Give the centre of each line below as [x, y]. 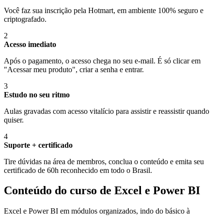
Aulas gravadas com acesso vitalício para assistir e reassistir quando [107, 111]
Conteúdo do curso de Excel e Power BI [102, 191]
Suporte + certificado [38, 145]
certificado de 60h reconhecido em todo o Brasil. [78, 170]
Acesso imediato [30, 44]
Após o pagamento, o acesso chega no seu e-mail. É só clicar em [102, 61]
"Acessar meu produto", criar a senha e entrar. [74, 69]
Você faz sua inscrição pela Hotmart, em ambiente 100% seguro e [104, 10]
